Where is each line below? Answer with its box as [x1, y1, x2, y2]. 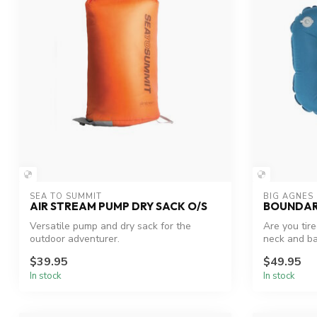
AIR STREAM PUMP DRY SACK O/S [30, 200, 207, 214]
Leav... [263, 245, 290, 259]
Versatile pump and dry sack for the [30, 219, 191, 234]
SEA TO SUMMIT [30, 191, 102, 202]
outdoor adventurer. [30, 232, 120, 246]
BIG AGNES [263, 191, 313, 202]
